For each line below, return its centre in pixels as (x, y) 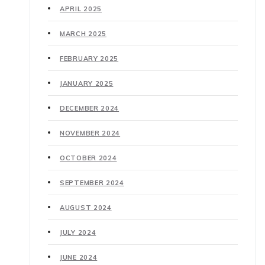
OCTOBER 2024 (88, 158)
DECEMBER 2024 (90, 108)
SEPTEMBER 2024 (92, 182)
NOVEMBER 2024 (90, 133)
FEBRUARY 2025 (89, 58)
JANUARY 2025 (87, 83)
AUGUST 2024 (86, 207)
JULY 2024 (78, 232)
